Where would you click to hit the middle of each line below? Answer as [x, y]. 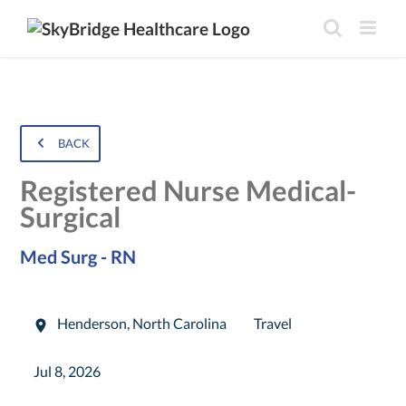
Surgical [71, 217]
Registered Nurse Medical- [188, 191]
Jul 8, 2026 [68, 372]
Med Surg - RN [78, 257]
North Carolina [180, 324]
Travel [273, 324]
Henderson [91, 324]
